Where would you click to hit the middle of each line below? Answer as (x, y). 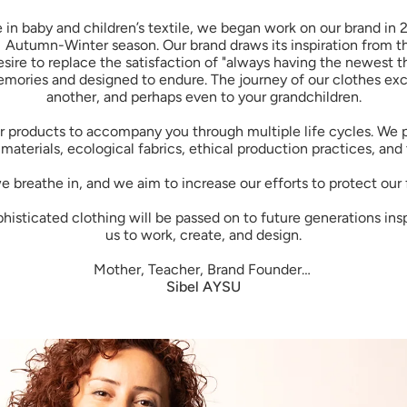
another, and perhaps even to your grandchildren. (203, 97)
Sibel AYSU (203, 287)
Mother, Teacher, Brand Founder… (203, 270)
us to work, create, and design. (203, 235)
